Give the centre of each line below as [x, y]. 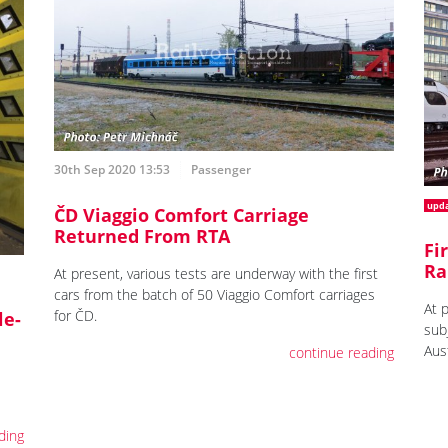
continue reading [341, 352]
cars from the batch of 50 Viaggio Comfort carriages [215, 294]
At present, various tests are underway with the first [216, 273]
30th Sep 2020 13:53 [112, 169]
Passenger [221, 169]
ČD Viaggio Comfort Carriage [182, 214]
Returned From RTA [142, 235]
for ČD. [76, 315]
